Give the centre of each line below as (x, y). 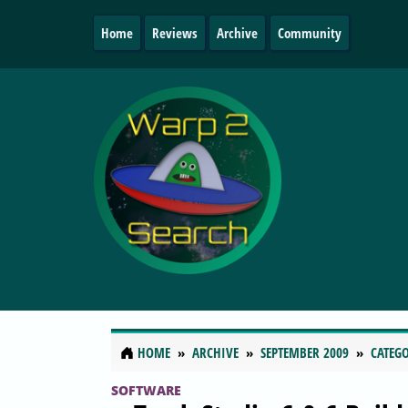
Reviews (175, 33)
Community (309, 33)
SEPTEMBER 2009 (305, 353)
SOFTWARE (146, 390)
